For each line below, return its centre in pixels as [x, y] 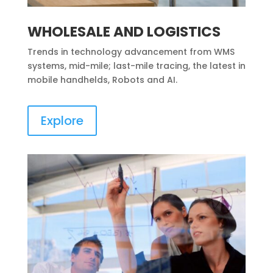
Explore [62, 121]
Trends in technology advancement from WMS [131, 52]
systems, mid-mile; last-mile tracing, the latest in [136, 66]
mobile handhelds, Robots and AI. [102, 80]
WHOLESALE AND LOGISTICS [124, 32]
